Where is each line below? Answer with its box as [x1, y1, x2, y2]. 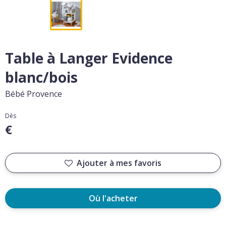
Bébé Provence [5, 88, 62, 99]
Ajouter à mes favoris [77, 157, 161, 168]
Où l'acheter [88, 193, 138, 204]
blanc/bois [5, 68, 78, 87]
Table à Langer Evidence [5, 48, 173, 68]
